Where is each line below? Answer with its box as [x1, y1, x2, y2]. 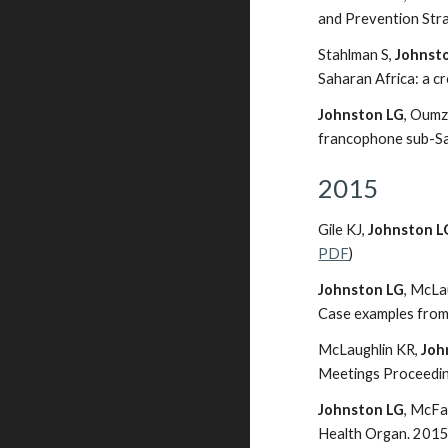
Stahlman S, [318, 46, 396, 63]
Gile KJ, [318, 221, 366, 238]
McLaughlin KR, [318, 341, 422, 358]
